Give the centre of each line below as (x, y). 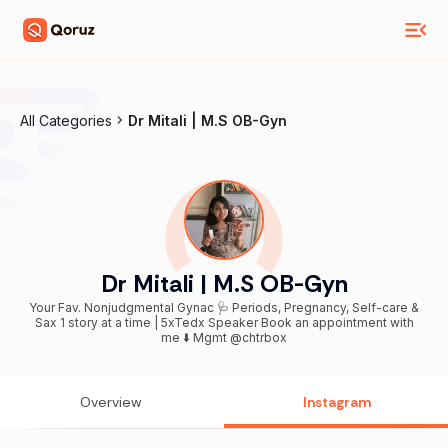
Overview (111, 402)
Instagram (337, 402)
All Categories (66, 120)
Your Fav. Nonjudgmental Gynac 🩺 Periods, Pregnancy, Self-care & (224, 308)
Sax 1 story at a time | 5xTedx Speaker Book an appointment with (47, 323)
